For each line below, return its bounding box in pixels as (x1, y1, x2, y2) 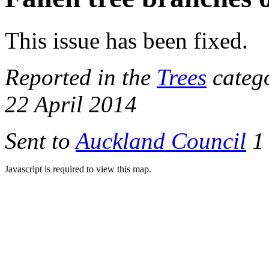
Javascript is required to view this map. (5, 163, 151, 174)
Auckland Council (76, 127, 246, 154)
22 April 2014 (5, 91, 137, 117)
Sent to (5, 127, 76, 154)
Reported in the (5, 64, 157, 90)
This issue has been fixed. (5, 27, 248, 53)
